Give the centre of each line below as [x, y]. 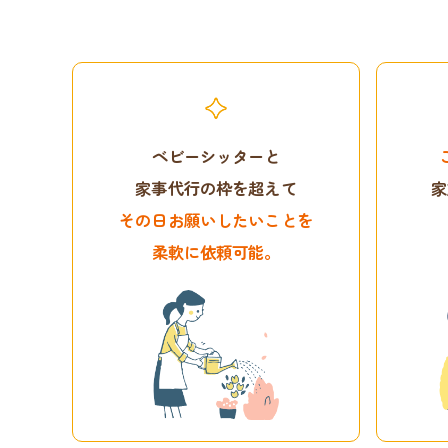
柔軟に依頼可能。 [216, 252]
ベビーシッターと [216, 156]
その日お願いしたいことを [216, 220]
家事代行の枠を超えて [216, 188]
